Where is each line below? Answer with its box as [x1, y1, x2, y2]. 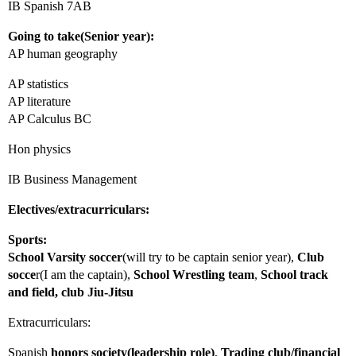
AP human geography [8, 47, 118, 61]
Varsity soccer [47, 250, 122, 265]
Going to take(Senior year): [8, 29, 154, 44]
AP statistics [8, 77, 68, 91]
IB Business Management [8, 172, 137, 187]
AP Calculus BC [8, 112, 91, 126]
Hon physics [8, 142, 71, 157]
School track [261, 268, 328, 282]
